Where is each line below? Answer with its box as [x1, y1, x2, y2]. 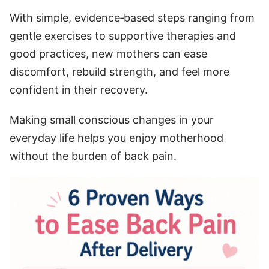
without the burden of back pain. [10, 149, 177, 162]
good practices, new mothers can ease [10, 47, 207, 60]
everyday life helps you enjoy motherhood [10, 131, 223, 144]
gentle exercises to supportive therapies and [10, 29, 236, 42]
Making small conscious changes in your [10, 113, 214, 126]
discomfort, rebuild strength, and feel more [10, 65, 229, 78]
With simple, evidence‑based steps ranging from [10, 11, 255, 24]
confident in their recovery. [10, 83, 148, 96]
